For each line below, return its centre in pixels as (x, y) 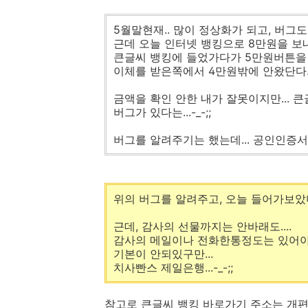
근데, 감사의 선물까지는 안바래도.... (202, 226)
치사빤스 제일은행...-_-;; (173, 267)
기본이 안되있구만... (163, 254)
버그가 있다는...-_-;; (162, 112)
